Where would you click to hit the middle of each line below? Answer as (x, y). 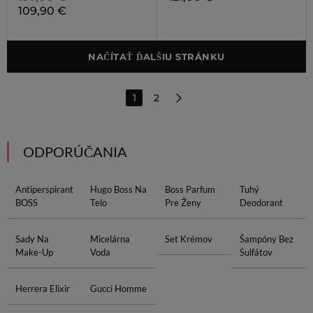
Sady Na (32, 239)
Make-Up (34, 252)
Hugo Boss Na (118, 189)
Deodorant (262, 203)
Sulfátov (256, 252)
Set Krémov (189, 239)
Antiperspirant (44, 189)
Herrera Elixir (42, 289)
